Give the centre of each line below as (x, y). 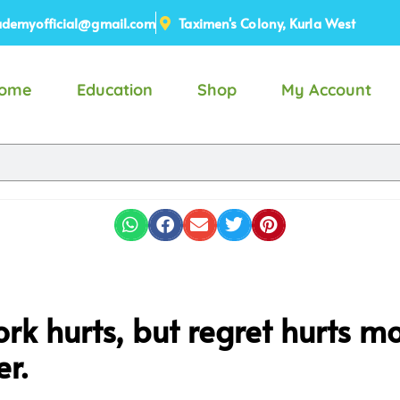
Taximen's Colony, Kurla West (267, 23)
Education (114, 90)
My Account (326, 90)
